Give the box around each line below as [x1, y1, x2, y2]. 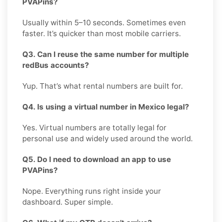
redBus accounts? [22, 60, 89, 70]
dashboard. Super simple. [22, 197, 113, 207]
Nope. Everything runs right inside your [22, 186, 161, 196]
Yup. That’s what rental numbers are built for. [22, 81, 183, 91]
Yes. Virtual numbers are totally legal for [22, 122, 166, 132]
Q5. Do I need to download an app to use [22, 154, 171, 164]
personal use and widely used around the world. [22, 133, 193, 143]
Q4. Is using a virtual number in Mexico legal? [22, 102, 189, 111]
